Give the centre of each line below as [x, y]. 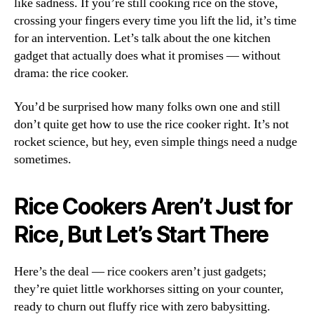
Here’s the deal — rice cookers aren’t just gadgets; [140, 271]
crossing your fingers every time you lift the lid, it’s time [155, 21]
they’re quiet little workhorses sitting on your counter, [149, 289]
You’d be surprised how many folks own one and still [147, 107]
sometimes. [43, 159]
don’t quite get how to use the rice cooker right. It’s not [151, 124]
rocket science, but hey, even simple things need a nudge [156, 142]
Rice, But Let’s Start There [142, 234]
